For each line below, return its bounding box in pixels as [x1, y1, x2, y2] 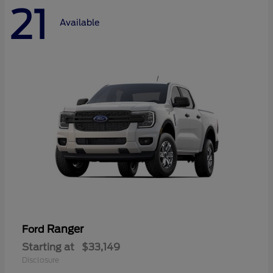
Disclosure [22, 255, 59, 264]
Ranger [47, 222, 83, 235]
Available [60, 18, 99, 28]
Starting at [22, 241, 74, 253]
